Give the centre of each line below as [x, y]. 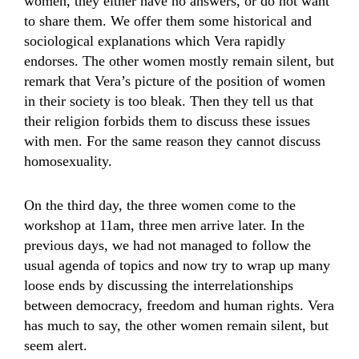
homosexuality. [68, 161]
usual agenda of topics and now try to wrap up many [177, 265]
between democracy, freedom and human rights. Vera [179, 305]
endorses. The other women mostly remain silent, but [179, 61]
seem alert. [56, 345]
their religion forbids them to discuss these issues [167, 121]
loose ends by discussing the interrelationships [159, 285]
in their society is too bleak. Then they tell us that [169, 101]
